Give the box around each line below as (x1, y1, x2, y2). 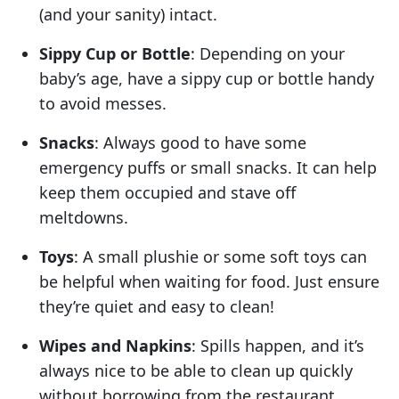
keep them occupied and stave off (39, 181, 296, 203)
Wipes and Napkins (39, 334, 191, 356)
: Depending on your (191, 42, 345, 64)
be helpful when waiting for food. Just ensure (39, 270, 379, 292)
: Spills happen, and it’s (191, 334, 364, 356)
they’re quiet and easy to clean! (39, 295, 274, 317)
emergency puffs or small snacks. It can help (39, 156, 377, 178)
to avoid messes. (39, 92, 167, 114)
